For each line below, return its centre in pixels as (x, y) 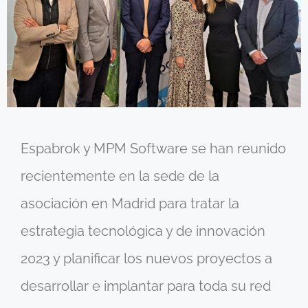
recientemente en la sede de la (120, 176)
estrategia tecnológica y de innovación (143, 231)
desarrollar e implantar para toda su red (146, 286)
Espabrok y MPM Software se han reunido (153, 148)
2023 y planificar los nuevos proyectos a (146, 258)
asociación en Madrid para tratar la (130, 203)
